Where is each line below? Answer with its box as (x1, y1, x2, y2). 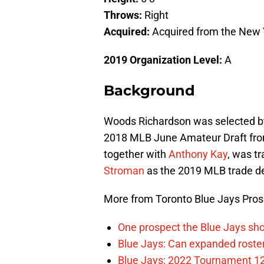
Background (104, 82, 195, 100)
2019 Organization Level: (104, 54, 222, 67)
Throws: (104, 9, 142, 22)
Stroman (104, 164, 144, 177)
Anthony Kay (169, 148, 227, 161)
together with (104, 148, 169, 161)
